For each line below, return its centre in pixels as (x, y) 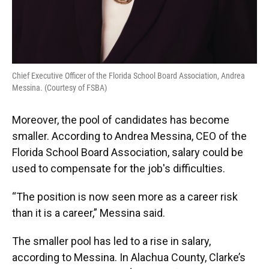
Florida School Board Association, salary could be (128, 153)
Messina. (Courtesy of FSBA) (59, 88)
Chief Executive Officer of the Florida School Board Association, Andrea (128, 76)
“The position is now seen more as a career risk (125, 197)
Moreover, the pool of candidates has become (121, 120)
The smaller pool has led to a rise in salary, (111, 241)
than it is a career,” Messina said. (89, 213)
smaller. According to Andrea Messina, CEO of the (129, 136)
